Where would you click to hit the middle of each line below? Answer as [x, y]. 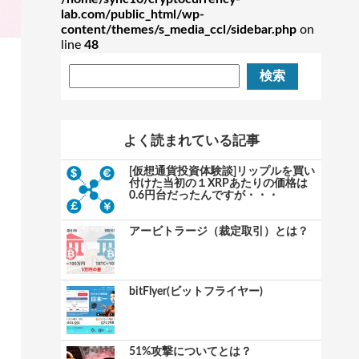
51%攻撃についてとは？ [190, 352]
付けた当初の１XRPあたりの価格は [218, 184]
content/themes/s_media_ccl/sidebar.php [179, 30]
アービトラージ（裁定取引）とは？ [218, 232]
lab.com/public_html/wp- [133, 14]
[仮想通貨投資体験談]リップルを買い [222, 171]
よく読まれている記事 [191, 141]
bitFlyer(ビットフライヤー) [196, 292]
